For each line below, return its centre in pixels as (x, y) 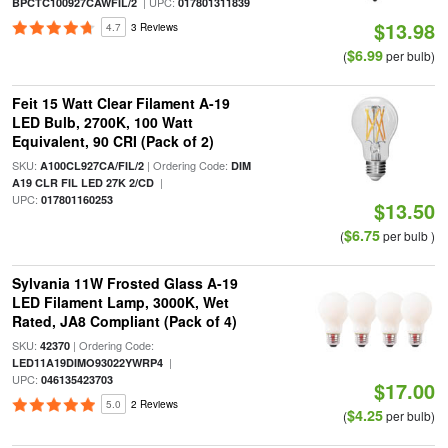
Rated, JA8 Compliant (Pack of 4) (124, 321)
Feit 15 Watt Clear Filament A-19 (120, 103)
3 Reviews (154, 27)
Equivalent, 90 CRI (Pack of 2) (112, 141)
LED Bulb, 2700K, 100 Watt (102, 122)
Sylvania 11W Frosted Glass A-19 (124, 283)
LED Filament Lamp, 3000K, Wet (120, 302)
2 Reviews (154, 404)
